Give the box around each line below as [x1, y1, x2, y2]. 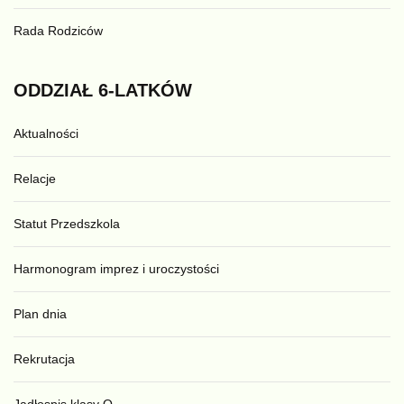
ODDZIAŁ [14, 80, 93, 101]
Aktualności [14, 126, 78, 142]
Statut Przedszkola [14, 216, 120, 232]
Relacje [14, 171, 56, 187]
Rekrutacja [14, 352, 75, 367]
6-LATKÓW [98, 80, 192, 101]
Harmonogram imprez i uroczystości [14, 262, 219, 277]
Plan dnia [14, 307, 67, 322]
